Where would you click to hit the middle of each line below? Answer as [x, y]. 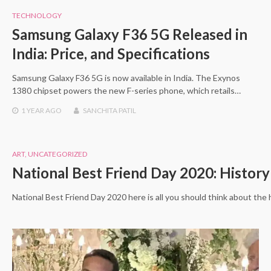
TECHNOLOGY [37, 16]
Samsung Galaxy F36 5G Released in [130, 34]
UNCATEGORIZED [57, 154]
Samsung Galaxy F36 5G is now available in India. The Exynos [126, 78]
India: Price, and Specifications [111, 54]
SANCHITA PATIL [109, 111]
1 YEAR [33, 111]
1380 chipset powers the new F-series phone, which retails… [126, 91]
